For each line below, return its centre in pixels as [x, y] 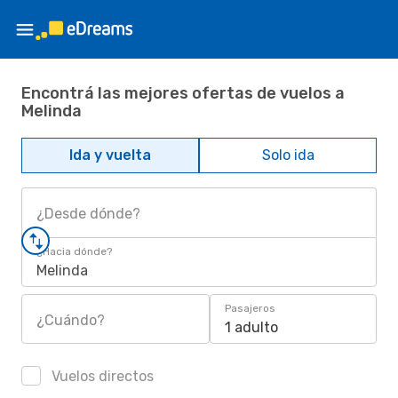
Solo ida [288, 155]
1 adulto [251, 327]
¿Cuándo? [71, 320]
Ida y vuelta [110, 155]
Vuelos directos [101, 376]
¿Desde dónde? [88, 214]
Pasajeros [250, 308]
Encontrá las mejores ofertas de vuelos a [183, 93]
